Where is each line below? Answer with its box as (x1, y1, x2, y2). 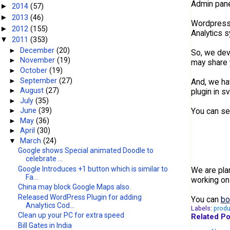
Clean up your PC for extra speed (18, 211, 125, 220)
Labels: (190, 204, 214, 212)
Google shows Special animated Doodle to (18, 146, 154, 155)
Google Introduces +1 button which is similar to (18, 164, 168, 173)
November (20, 56, 57, 65)
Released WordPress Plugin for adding (18, 193, 142, 201)
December (20, 46, 57, 54)
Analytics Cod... (26, 201, 75, 209)
